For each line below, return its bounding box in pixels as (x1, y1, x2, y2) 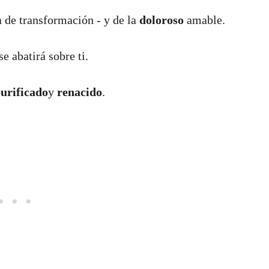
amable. (184, 13, 225, 26)
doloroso (139, 13, 184, 26)
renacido (57, 85, 102, 98)
